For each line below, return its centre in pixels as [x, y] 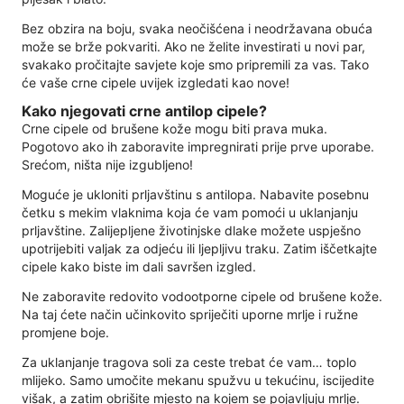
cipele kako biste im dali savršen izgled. [139, 267]
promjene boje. [65, 333]
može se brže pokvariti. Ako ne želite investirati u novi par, [193, 46]
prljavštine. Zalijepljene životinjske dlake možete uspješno [191, 231]
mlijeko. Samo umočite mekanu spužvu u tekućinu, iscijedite [198, 381]
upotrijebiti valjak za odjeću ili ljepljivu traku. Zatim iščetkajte [199, 249]
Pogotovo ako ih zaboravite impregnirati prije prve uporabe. [198, 147]
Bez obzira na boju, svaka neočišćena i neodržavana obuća [197, 28]
